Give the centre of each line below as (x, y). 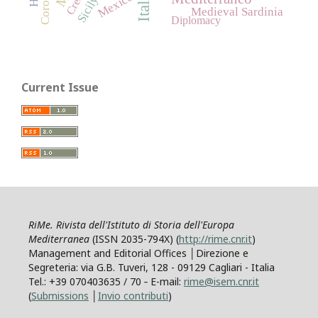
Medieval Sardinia (237, 12)
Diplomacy (196, 20)
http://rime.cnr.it (215, 239)
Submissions (60, 296)
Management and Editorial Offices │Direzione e (138, 253)
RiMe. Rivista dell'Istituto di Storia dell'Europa (131, 225)
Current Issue (60, 88)
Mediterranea (59, 239)
